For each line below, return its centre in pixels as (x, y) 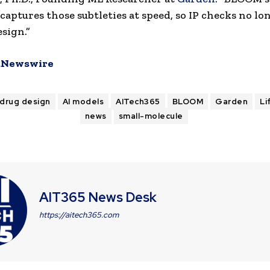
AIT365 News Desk (98, 198)
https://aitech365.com (79, 215)
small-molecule (151, 116)
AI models (83, 102)
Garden (232, 102)
